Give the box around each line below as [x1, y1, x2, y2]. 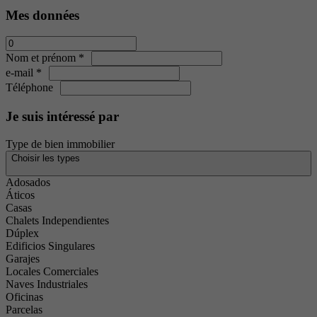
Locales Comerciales [6, 265, 98, 277]
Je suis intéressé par [6, 109, 119, 125]
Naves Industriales [6, 277, 88, 290]
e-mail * [6, 67, 42, 79]
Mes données [6, 7, 79, 23]
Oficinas [6, 290, 43, 303]
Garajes [6, 252, 40, 265]
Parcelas [6, 303, 42, 316]
